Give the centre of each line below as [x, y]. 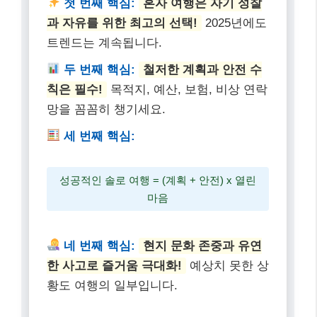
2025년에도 [234, 23]
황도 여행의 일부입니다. [112, 285]
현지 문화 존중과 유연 [203, 246]
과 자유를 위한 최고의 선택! [122, 23]
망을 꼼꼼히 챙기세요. [106, 109]
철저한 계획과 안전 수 [203, 69]
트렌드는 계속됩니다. [104, 42]
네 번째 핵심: [98, 246]
